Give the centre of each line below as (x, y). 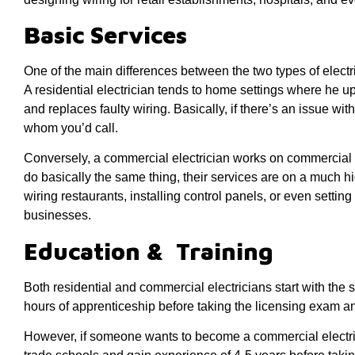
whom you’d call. (71, 128)
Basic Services (105, 34)
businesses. (57, 216)
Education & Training (149, 250)
